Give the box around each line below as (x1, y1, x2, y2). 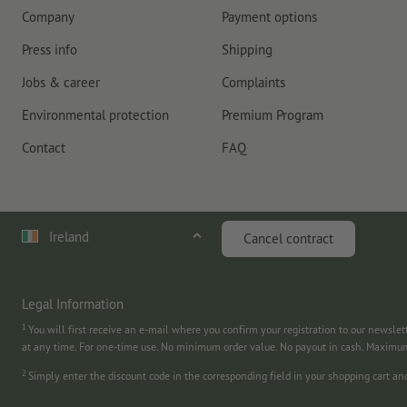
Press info (22, 40, 77, 58)
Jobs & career (22, 73, 100, 91)
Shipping (222, 40, 273, 58)
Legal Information (22, 294, 124, 313)
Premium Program (222, 105, 323, 124)
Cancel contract (243, 229, 333, 247)
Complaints (222, 73, 285, 91)
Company (22, 7, 74, 25)
